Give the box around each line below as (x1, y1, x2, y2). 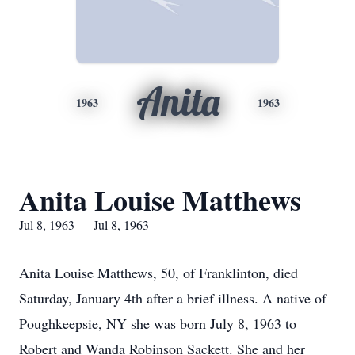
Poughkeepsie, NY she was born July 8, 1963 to (19, 314, 296, 333)
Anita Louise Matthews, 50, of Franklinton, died (19, 263, 298, 282)
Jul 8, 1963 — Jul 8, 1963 (19, 216, 149, 233)
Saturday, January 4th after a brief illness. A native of (19, 288, 326, 307)
